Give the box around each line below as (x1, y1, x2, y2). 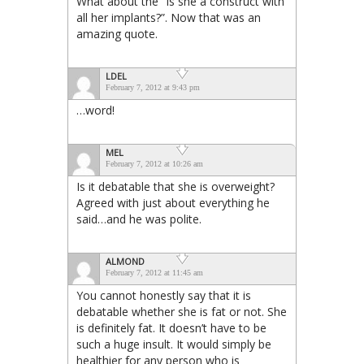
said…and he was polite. (76, 210, 201, 227)
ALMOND (106, 254, 145, 267)
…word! (76, 102, 115, 118)
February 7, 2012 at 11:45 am (106, 267, 203, 277)
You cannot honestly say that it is (76, 287, 251, 303)
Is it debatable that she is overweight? (76, 178, 275, 194)
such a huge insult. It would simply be (76, 336, 271, 352)
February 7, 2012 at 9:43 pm (106, 82, 200, 92)
